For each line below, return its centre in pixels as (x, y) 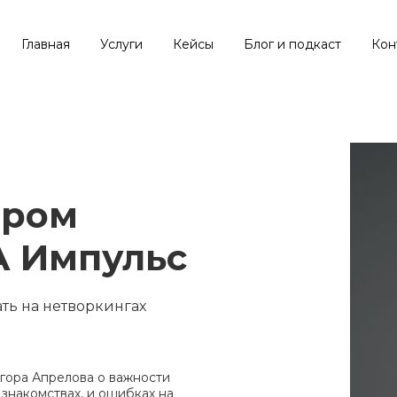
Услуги (121, 44)
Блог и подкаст (292, 44)
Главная (46, 44)
